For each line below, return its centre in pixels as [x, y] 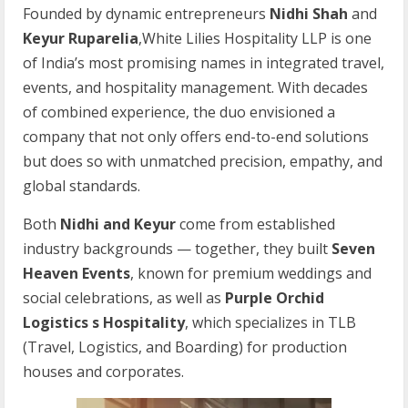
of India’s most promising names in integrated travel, [204, 62]
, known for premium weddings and [251, 273]
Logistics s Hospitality [104, 322]
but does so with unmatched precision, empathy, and [203, 161]
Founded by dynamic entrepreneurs [146, 13]
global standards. [82, 185]
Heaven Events [76, 273]
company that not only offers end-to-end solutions [196, 136]
